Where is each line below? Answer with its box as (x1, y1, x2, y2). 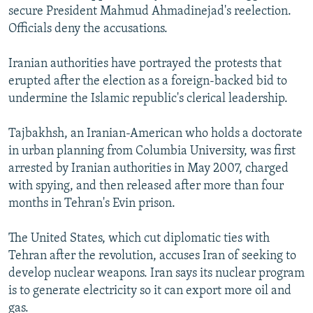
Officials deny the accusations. (8, 22, 168, 36)
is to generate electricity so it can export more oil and (8, 284, 291, 298)
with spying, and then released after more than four (8, 180, 284, 194)
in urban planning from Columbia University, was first (8, 145, 296, 159)
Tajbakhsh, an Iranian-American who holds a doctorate (8, 127, 303, 141)
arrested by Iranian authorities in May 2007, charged (8, 162, 289, 176)
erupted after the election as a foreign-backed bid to (8, 75, 287, 89)
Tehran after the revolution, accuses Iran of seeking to (8, 249, 296, 263)
